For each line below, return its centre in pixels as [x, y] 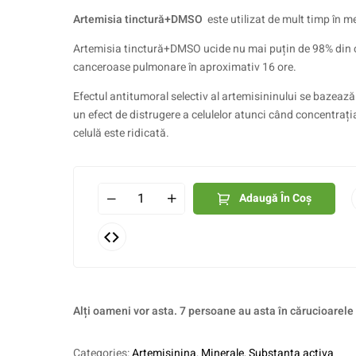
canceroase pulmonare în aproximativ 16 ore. [184, 67]
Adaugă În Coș [275, 198]
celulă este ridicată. [121, 133]
